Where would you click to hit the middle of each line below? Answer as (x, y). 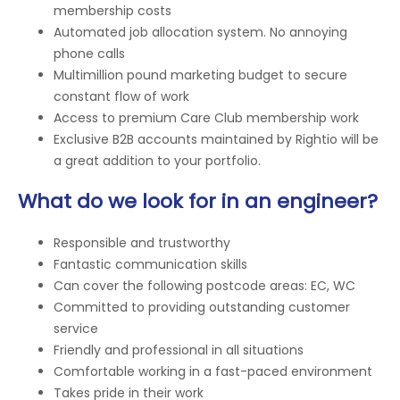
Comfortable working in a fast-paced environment (213, 372)
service (76, 329)
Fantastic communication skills (150, 265)
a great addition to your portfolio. (157, 160)
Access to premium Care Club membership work (206, 117)
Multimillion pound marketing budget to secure (200, 75)
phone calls (89, 53)
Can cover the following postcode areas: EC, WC (204, 286)
